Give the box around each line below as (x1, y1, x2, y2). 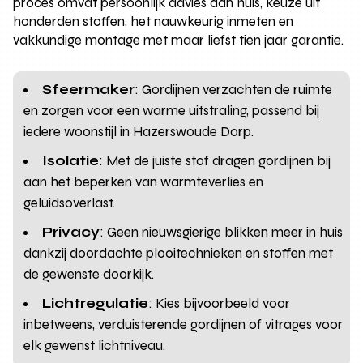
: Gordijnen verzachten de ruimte (135, 80, 333, 98)
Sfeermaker (42, 80, 135, 98)
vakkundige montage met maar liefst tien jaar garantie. (13, 31, 344, 49)
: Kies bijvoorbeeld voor (148, 294, 291, 312)
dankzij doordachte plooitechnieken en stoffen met (23, 244, 334, 262)
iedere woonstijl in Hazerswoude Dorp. (23, 122, 254, 140)
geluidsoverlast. (23, 194, 116, 211)
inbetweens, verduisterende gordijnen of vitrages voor (23, 315, 344, 333)
